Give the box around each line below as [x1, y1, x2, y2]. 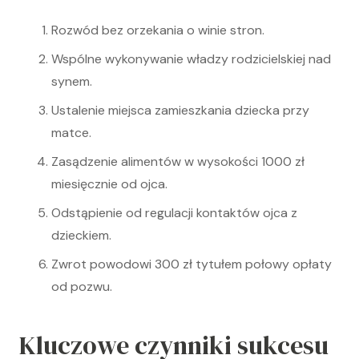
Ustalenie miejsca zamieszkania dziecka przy [51, 102, 309, 119]
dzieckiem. [51, 227, 111, 244]
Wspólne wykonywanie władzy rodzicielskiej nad [51, 50, 331, 67]
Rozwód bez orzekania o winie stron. [51, 22, 264, 38]
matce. [51, 124, 91, 141]
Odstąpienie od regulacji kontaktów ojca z [51, 204, 297, 221]
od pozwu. [51, 278, 112, 295]
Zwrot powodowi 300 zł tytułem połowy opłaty [51, 256, 332, 272]
